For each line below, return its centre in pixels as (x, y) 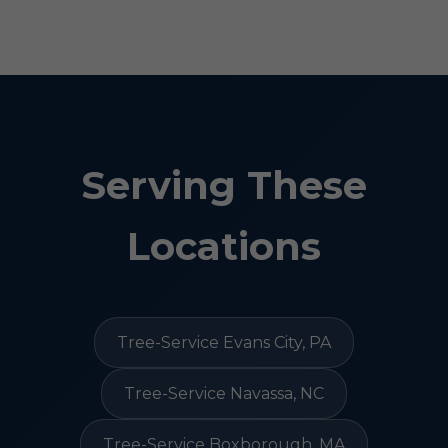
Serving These (224, 185)
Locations (224, 246)
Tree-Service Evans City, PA (224, 342)
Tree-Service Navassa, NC (224, 393)
